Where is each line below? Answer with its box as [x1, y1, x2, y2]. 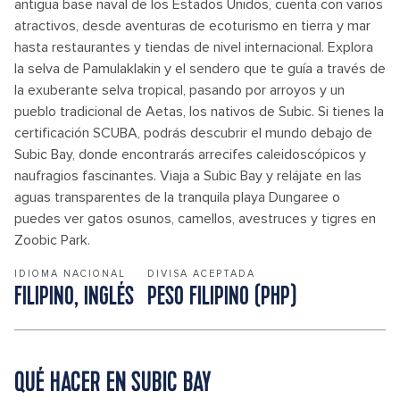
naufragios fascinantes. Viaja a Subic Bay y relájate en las [14, 167, 362, 185]
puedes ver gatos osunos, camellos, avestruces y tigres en [14, 210, 376, 228]
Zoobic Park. [14, 231, 90, 249]
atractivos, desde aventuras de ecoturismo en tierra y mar [14, 17, 371, 35]
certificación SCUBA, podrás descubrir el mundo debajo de [14, 124, 372, 142]
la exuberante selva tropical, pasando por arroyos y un [14, 81, 345, 99]
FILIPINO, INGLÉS [14, 284, 134, 312]
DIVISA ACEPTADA [147, 268, 255, 279]
